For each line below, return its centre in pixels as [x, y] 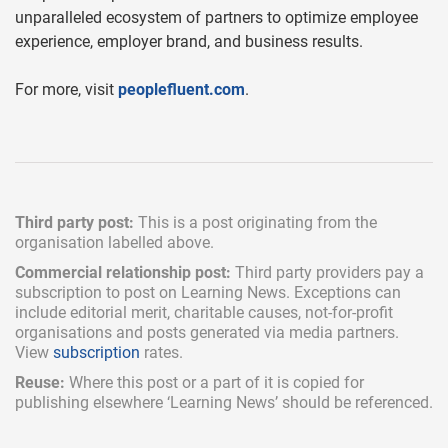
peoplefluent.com [181, 89]
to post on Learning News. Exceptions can [251, 292]
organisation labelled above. [114, 242]
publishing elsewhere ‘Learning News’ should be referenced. [224, 402]
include [42, 312]
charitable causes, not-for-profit [283, 312]
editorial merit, [122, 312]
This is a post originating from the [255, 222]
